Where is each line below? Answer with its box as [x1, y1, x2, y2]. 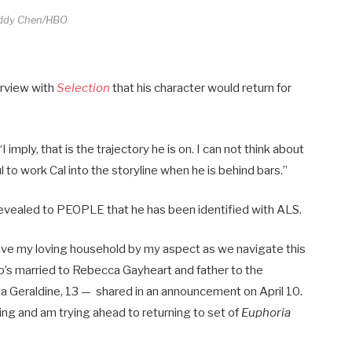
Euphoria [241, 305, 291, 320]
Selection [57, 81, 111, 96]
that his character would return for [110, 81, 292, 96]
